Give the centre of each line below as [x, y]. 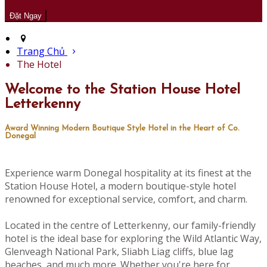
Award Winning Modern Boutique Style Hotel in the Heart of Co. [122, 129]
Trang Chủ [41, 52]
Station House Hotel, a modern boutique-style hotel [120, 186]
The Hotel [39, 65]
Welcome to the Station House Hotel [122, 90]
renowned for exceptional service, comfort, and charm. [126, 199]
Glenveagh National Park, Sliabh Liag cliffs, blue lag [119, 252]
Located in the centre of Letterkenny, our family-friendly [130, 226]
